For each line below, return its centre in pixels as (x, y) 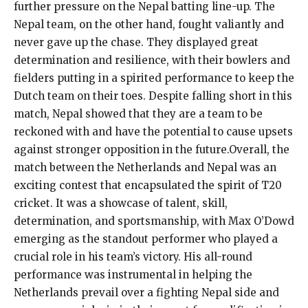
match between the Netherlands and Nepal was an (145, 167)
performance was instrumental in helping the (133, 274)
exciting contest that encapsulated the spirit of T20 (148, 185)
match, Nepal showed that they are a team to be (138, 113)
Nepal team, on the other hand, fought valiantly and (149, 24)
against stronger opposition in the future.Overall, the (152, 149)
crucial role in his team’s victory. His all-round (133, 256)
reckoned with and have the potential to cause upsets (153, 131)
